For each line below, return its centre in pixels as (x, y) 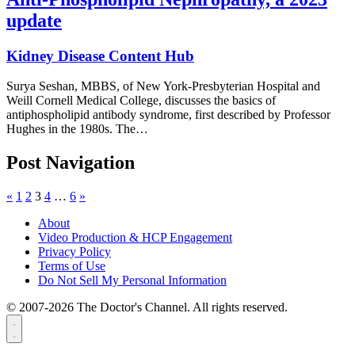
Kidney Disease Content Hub (100, 55)
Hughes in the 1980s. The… (77, 129)
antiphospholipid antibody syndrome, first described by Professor (168, 115)
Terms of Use (72, 266)
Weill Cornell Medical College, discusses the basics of (141, 101)
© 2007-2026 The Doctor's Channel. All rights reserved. (147, 307)
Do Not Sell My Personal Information (132, 281)
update (34, 20)
